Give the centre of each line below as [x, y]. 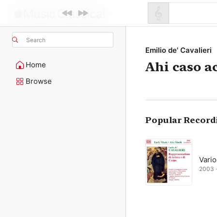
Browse [39, 81]
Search [36, 40]
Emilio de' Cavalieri [178, 50]
